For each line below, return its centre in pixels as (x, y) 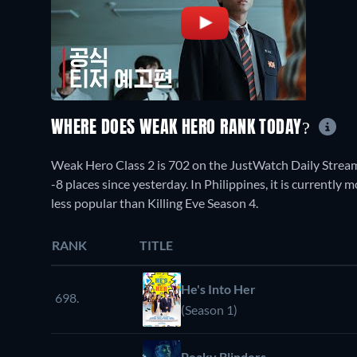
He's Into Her (218, 288)
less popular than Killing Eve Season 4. (155, 202)
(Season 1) (209, 309)
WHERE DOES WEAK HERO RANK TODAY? (183, 128)
